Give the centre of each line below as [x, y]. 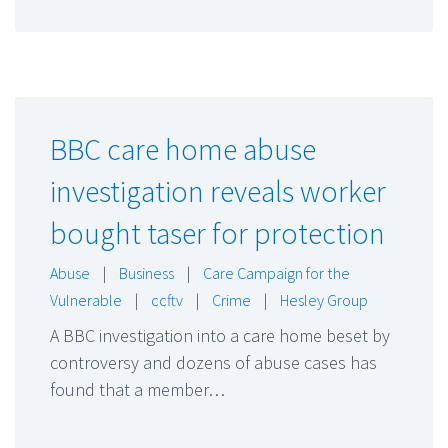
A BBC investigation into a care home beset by [220, 336]
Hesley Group [324, 300]
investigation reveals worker [218, 191]
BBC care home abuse [183, 149]
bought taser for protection [217, 233]
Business [146, 273]
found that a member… [137, 390]
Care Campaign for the [276, 273]
